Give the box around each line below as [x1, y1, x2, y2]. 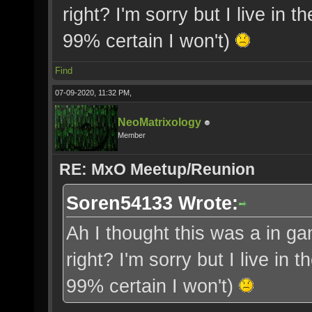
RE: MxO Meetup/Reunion [59, 160, 255, 178]
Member [118, 131, 146, 139]
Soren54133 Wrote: [66, 192, 238, 214]
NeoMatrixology [118, 116, 201, 128]
